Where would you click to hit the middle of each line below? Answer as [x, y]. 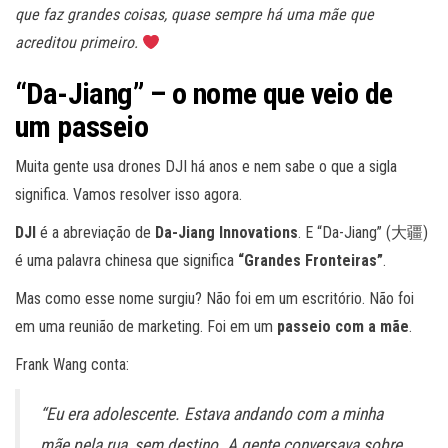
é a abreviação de [95, 233]
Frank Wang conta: [72, 365]
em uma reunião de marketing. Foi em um [146, 327]
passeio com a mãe [343, 327]
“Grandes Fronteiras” [310, 261]
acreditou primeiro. [78, 43]
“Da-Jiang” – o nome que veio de [204, 94]
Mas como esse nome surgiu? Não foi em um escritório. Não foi [214, 299]
